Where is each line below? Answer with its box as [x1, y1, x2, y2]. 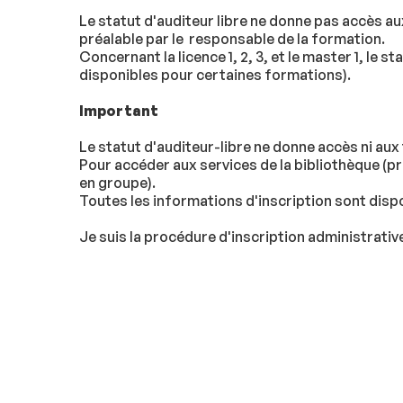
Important [79, 101, 158, 120]
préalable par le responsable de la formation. [79, 29, 385, 48]
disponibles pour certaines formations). [79, 65, 351, 84]
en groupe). [79, 173, 156, 192]
